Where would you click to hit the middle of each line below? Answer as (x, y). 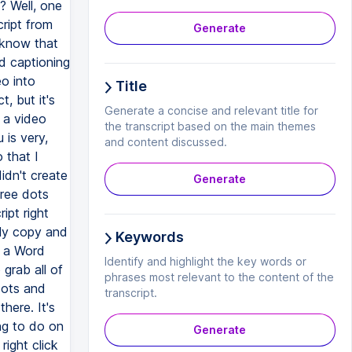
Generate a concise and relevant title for (211, 110)
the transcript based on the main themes (210, 126)
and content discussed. (165, 142)
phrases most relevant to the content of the (219, 277)
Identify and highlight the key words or (205, 261)
